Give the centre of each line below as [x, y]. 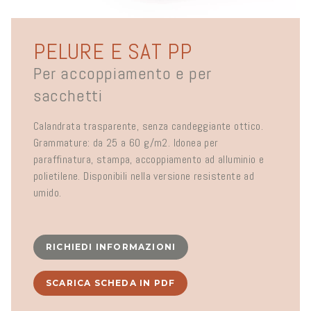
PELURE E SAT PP [113, 52]
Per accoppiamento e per [123, 74]
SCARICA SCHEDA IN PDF [111, 283]
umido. [48, 193]
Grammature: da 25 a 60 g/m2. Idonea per [126, 143]
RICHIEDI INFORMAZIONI [111, 247]
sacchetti [68, 96]
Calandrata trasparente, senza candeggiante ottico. [148, 126]
